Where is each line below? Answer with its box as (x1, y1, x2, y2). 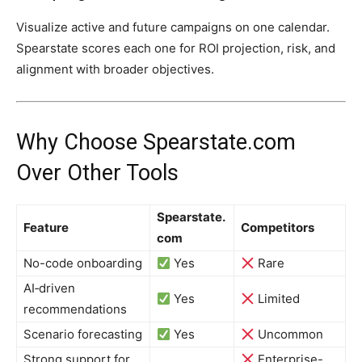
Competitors (241, 220, 314, 236)
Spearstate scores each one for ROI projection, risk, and (16, 40, 335, 57)
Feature (23, 220, 69, 236)
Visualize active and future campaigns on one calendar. (16, 19, 330, 36)
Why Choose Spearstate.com (16, 129, 296, 156)
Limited (255, 291, 301, 307)
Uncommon (255, 326, 324, 343)
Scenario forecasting (23, 326, 142, 343)
